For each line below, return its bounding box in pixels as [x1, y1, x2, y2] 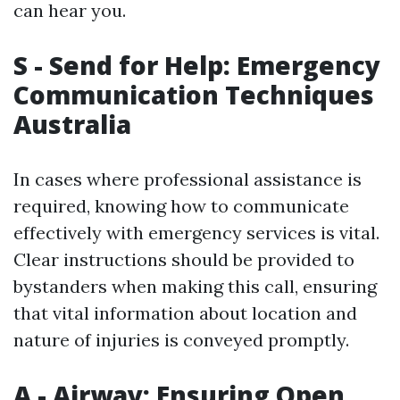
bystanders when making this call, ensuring [13, 275, 377, 297]
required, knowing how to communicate [13, 195, 349, 217]
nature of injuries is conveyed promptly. [13, 329, 349, 351]
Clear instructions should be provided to [13, 248, 354, 271]
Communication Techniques [13, 78, 374, 112]
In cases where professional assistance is [13, 168, 362, 190]
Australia [13, 107, 131, 141]
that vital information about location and [13, 302, 357, 324]
